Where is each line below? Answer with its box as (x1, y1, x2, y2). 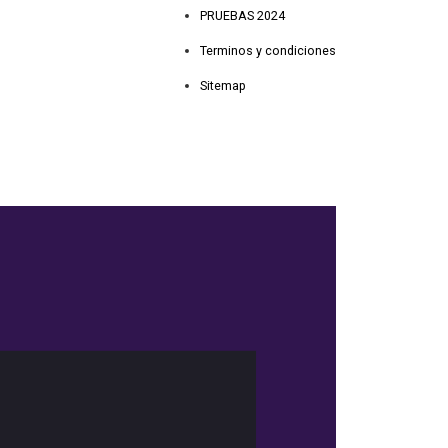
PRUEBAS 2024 (200, 7, 285, 23)
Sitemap (200, 77, 246, 93)
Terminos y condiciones (200, 42, 336, 58)
